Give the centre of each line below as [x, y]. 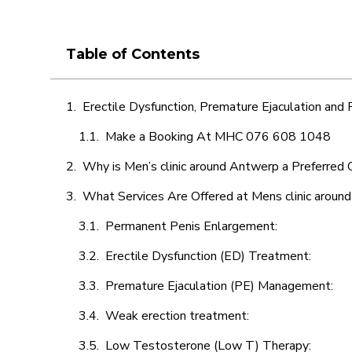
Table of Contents [133, 54]
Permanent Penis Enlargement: [191, 226]
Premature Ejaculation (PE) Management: [221, 286]
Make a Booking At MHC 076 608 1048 [218, 137]
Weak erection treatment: [179, 316]
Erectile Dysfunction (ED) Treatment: [210, 256]
